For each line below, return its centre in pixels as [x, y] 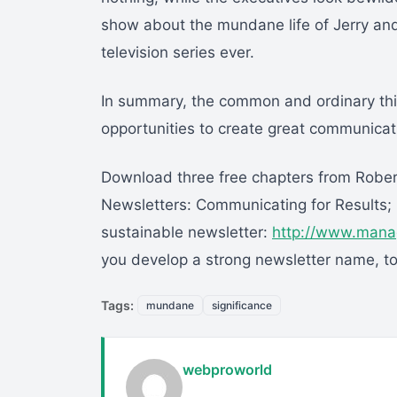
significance [242, 305]
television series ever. [178, 53]
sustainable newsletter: [187, 233]
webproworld [227, 369]
